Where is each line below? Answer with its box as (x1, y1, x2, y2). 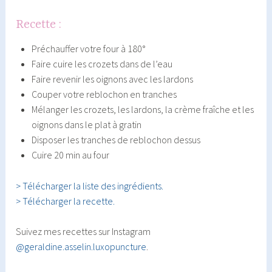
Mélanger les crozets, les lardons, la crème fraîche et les (31, 103, 254, 116)
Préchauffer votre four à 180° (31, 42, 146, 55)
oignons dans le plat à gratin (31, 118, 141, 131)
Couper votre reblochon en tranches (31, 88, 177, 101)
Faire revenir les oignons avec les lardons (31, 73, 193, 86)
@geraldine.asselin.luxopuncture (16, 240, 147, 253)
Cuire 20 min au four (31, 149, 109, 161)
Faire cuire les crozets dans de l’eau (31, 58, 172, 70)
